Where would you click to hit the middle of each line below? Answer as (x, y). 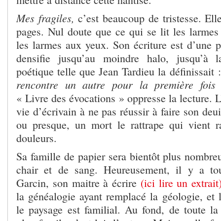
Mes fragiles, (45, 18)
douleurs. (37, 138)
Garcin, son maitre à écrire (78, 183)
